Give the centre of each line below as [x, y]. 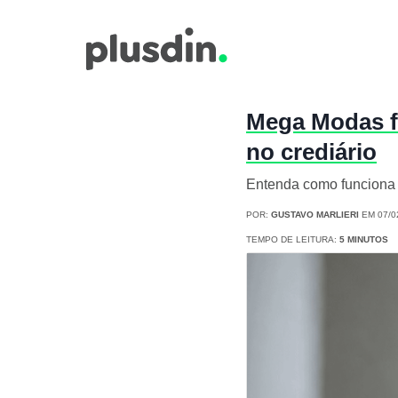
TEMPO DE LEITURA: [293, 240]
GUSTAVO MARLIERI [315, 215]
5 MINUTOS [364, 240]
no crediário [311, 152]
